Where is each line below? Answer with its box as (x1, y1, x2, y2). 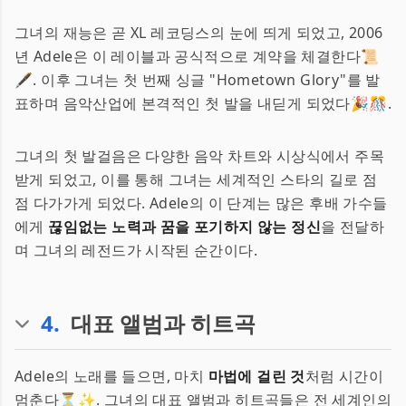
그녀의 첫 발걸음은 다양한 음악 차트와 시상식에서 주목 (14, 146, 384, 166)
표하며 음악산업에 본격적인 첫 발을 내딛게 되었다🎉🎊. (14, 93, 391, 113)
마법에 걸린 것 (208, 366, 305, 386)
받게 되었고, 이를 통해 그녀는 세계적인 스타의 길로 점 (14, 169, 378, 189)
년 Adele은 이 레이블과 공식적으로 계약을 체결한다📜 (14, 46, 380, 66)
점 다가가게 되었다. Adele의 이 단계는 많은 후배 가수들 (14, 193, 388, 213)
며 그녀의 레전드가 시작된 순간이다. (14, 240, 257, 260)
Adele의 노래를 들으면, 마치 (14, 366, 208, 386)
